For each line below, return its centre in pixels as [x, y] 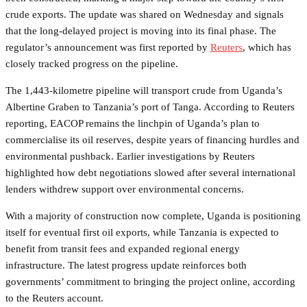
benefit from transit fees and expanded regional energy [123, 248]
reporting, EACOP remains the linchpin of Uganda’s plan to [133, 123]
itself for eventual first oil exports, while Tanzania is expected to [142, 232]
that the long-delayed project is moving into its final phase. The [141, 30]
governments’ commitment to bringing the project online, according [150, 281]
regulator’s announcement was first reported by [108, 47]
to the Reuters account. [54, 298]
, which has [267, 47]
